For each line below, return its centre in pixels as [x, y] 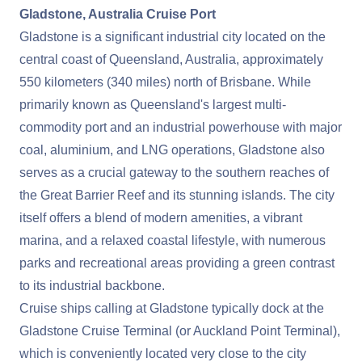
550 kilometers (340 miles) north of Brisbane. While [165, 82]
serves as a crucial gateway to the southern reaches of [174, 173]
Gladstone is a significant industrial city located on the [173, 37]
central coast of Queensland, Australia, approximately [171, 59]
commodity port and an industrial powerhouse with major [181, 127]
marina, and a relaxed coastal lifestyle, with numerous [173, 240]
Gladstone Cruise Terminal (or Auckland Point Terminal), [180, 331]
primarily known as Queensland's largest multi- [153, 105]
